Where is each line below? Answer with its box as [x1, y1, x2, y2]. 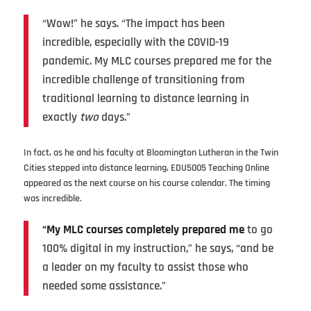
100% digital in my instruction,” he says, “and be [42, 241, 274, 257]
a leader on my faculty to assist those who [42, 260, 249, 276]
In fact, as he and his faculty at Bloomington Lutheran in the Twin [23, 146, 278, 160]
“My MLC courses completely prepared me [42, 222, 244, 238]
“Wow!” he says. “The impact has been [42, 16, 225, 32]
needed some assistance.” [42, 278, 166, 294]
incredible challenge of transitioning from [42, 72, 244, 88]
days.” [98, 110, 131, 126]
